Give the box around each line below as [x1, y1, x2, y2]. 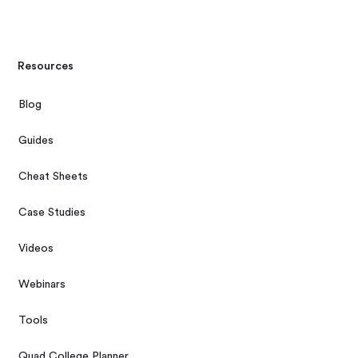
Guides [18, 134, 54, 146]
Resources [18, 60, 74, 72]
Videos [18, 242, 54, 254]
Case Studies [18, 206, 86, 218]
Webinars [18, 278, 66, 290]
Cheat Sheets [18, 170, 89, 182]
